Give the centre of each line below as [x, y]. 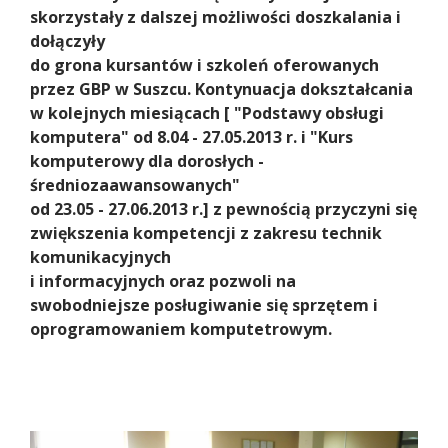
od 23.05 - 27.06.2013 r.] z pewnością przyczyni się [223, 208]
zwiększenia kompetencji [135, 232]
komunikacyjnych [100, 256]
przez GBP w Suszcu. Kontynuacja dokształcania [221, 88]
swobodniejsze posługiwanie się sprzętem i [204, 304]
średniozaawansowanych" [135, 184]
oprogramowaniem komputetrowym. [181, 328]
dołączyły [67, 40]
